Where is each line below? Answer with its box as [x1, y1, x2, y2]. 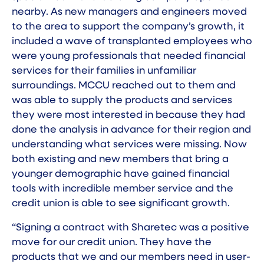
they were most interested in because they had [12, 110, 245, 121]
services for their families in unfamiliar [12, 66, 196, 77]
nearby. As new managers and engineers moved [12, 7, 247, 18]
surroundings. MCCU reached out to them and [12, 81, 236, 91]
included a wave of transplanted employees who [12, 37, 252, 47]
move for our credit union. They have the [12, 237, 212, 248]
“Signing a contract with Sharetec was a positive [12, 223, 249, 233]
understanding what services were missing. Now [12, 140, 247, 150]
